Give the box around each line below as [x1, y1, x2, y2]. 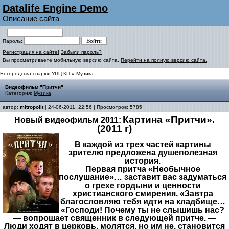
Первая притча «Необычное [85, 165, 200, 173]
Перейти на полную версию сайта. [121, 57, 207, 63]
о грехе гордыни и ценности [84, 181, 201, 190]
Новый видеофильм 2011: [14, 116, 121, 124]
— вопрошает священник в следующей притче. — [13, 214, 216, 222]
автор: [3, 104, 20, 110]
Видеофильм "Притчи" [5, 84, 63, 90]
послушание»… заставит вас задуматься [59, 173, 226, 181]
